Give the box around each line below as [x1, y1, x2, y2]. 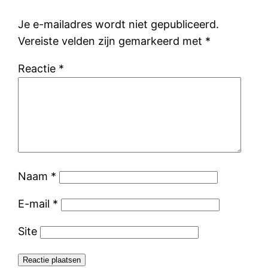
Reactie [18, 62, 59, 75]
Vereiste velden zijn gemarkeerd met [18, 34, 206, 47]
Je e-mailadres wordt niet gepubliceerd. [18, 17, 220, 31]
